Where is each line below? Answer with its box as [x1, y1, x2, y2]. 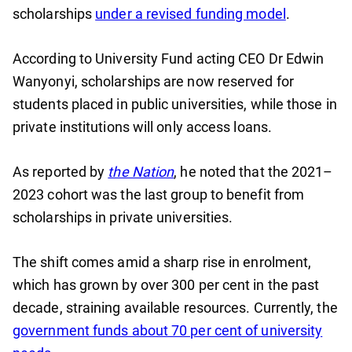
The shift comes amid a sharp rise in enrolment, [13, 254, 312, 271]
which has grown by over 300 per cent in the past [13, 277, 320, 294]
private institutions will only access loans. [13, 119, 276, 136]
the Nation [108, 163, 174, 181]
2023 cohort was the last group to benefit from [13, 186, 305, 203]
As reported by [13, 163, 108, 181]
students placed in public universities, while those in [13, 96, 337, 113]
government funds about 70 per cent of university [13, 322, 323, 339]
